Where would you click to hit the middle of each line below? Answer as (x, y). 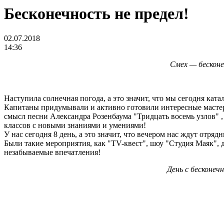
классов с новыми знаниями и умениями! (75, 125)
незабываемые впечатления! (52, 152)
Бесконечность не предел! (96, 14)
